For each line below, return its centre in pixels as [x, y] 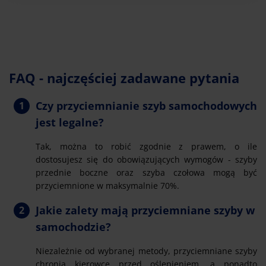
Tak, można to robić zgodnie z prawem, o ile [146, 146]
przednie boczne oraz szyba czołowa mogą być [146, 172]
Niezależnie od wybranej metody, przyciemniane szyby [146, 251]
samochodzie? [73, 227]
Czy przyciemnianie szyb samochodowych [146, 105]
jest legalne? [70, 122]
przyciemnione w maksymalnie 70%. [107, 185]
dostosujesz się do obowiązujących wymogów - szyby [146, 159]
